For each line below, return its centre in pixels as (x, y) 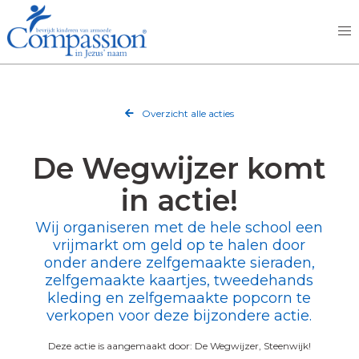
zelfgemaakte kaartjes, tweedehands (179, 280)
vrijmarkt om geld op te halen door (179, 245)
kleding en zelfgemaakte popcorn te (179, 298)
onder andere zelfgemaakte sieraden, (179, 262)
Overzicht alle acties (186, 113)
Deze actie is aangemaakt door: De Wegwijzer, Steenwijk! (179, 345)
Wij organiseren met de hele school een (179, 227)
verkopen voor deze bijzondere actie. (179, 315)
